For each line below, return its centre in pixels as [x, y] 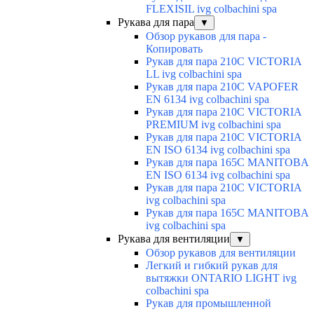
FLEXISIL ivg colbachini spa [211, 9]
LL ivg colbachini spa [194, 74]
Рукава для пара [156, 22]
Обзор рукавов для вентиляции [221, 253]
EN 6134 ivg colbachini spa [207, 100]
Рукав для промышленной [209, 303]
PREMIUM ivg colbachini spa [213, 125]
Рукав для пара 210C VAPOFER [222, 87]
